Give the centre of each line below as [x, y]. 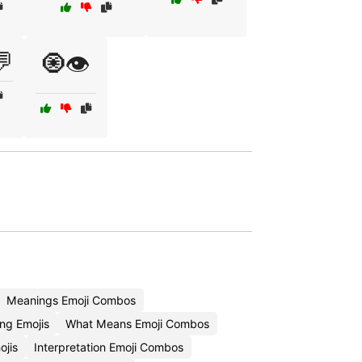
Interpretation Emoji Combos [109, 347]
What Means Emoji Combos [137, 324]
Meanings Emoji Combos [71, 300]
